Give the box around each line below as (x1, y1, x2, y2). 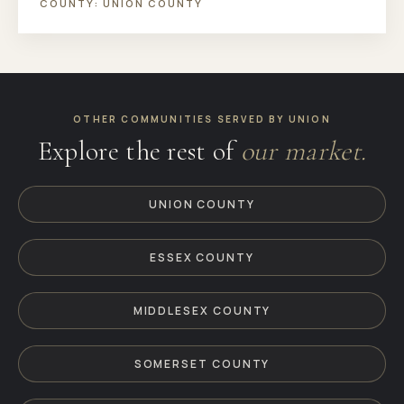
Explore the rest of (37, 134, 241, 169)
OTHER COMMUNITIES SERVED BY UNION (73, 113, 331, 126)
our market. (240, 134, 367, 169)
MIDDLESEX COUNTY (133, 303, 271, 319)
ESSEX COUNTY (149, 250, 255, 266)
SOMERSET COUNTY (133, 356, 271, 372)
